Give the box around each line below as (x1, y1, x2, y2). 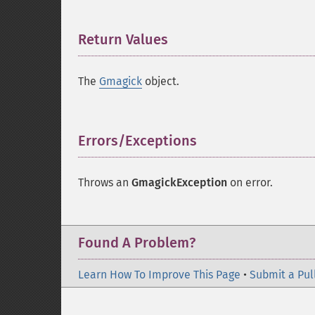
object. (142, 75, 179, 88)
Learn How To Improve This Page (78, 268, 240, 281)
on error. (227, 176, 273, 189)
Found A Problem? (78, 234, 195, 251)
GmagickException (131, 176, 227, 189)
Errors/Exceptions (78, 132, 197, 149)
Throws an (78, 176, 131, 189)
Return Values (78, 31, 168, 48)
